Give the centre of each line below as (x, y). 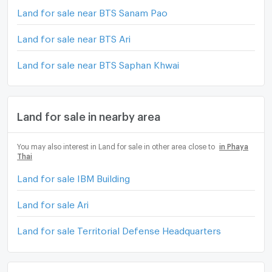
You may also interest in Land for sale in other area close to (117, 145)
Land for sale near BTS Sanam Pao (93, 11)
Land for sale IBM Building (74, 177)
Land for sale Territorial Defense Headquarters (119, 229)
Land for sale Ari (53, 203)
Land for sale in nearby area (89, 114)
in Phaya (234, 145)
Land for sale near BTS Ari (74, 37)
